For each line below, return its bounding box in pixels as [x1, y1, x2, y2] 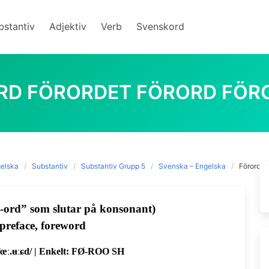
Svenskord [136, 20, 184, 32]
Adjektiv [49, 20, 86, 32]
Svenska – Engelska [159, 162, 226, 171]
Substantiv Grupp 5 [81, 162, 145, 171]
